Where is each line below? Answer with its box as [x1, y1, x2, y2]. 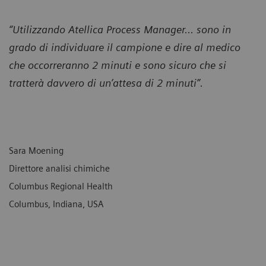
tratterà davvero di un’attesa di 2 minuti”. [9, 76, 203, 89]
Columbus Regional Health [9, 180, 113, 192]
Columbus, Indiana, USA [9, 198, 103, 210]
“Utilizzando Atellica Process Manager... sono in [9, 23, 231, 36]
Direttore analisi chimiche [9, 163, 110, 174]
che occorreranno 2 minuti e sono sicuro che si [9, 58, 226, 71]
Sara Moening [9, 145, 64, 156]
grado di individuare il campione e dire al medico [9, 40, 240, 53]
